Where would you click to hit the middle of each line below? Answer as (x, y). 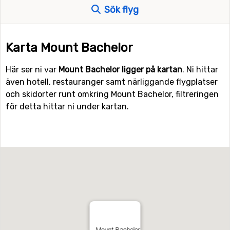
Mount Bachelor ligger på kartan (120, 70)
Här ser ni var (32, 70)
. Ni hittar (200, 70)
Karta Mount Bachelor (69, 48)
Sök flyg (120, 10)
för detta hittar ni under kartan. (67, 107)
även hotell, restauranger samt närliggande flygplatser (112, 82)
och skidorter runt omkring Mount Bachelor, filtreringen (112, 94)
